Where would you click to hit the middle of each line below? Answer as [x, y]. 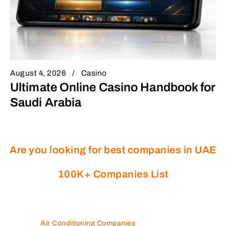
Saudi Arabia [46, 102]
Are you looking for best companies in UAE [113, 150]
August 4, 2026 [38, 73]
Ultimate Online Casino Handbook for [113, 87]
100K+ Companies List [113, 174]
